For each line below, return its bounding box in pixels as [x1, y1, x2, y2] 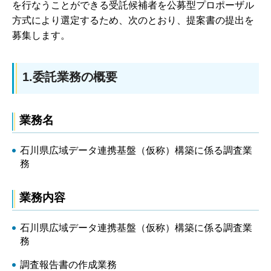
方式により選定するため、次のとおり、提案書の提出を [12, 15, 254, 25]
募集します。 [12, 30, 70, 41]
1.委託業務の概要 [22, 70, 117, 83]
